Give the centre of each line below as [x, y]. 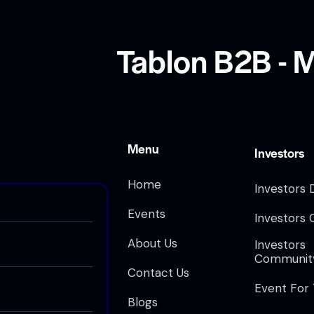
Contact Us [158, 272]
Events [146, 213]
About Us [152, 243]
